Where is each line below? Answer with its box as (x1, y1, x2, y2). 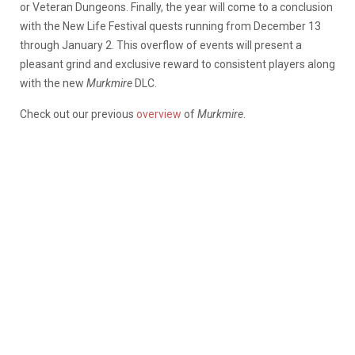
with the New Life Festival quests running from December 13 (20, 20, 321, 33)
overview (136, 108, 181, 121)
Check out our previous (20, 108, 136, 121)
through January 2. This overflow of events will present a (20, 39, 302, 52)
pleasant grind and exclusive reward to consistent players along (20, 58, 335, 71)
